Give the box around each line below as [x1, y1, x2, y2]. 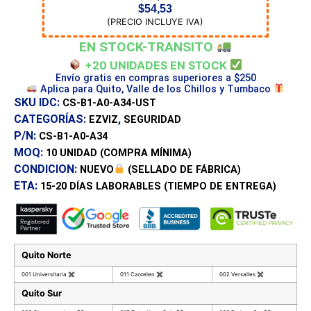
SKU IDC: [14, 95, 62, 109]
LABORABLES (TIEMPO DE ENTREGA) [93, 180, 276, 192]
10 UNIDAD [46, 146, 97, 159]
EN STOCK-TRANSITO [79, 38, 217, 55]
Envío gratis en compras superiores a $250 [55, 72, 256, 84]
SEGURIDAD [124, 113, 181, 126]
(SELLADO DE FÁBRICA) [125, 163, 242, 176]
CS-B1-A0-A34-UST [62, 96, 156, 109]
